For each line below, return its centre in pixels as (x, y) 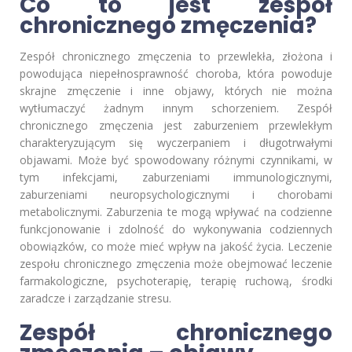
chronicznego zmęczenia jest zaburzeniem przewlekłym (176, 126)
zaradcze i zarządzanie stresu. (95, 299)
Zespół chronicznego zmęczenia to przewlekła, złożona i (176, 57)
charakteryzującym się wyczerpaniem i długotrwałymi (176, 143)
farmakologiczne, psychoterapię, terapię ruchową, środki (176, 281)
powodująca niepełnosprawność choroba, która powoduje (176, 74)
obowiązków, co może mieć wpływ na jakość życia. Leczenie (176, 247)
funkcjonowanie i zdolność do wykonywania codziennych (176, 229)
